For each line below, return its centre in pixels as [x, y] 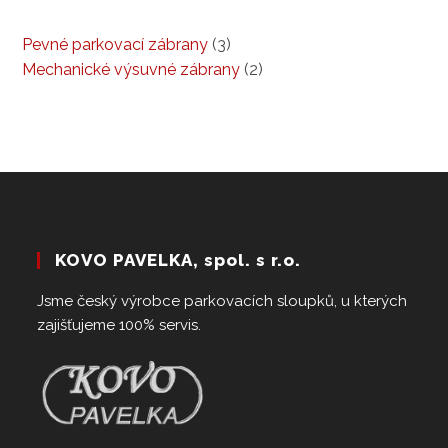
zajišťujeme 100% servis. [119, 325]
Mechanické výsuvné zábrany [131, 70]
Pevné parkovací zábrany [115, 45]
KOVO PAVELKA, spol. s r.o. [178, 260]
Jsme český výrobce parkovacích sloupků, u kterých [222, 301]
